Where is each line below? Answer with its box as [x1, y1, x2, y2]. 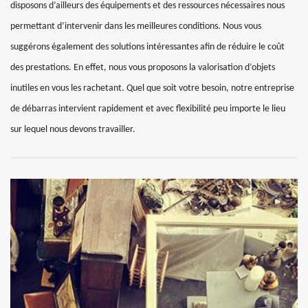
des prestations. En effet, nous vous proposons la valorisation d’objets [10, 63, 275, 74]
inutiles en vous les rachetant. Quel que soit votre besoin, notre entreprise [10, 83, 294, 94]
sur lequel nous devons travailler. [10, 124, 135, 135]
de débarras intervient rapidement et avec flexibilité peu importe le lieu [10, 104, 285, 115]
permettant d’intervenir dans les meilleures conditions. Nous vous [10, 21, 261, 32]
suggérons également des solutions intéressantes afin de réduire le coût [10, 42, 285, 53]
